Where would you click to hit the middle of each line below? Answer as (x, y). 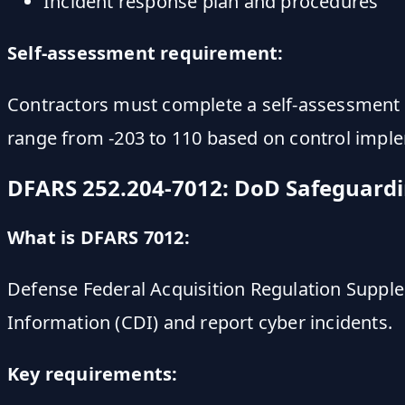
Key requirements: (93, 373)
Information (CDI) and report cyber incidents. (200, 322)
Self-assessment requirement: (146, 52)
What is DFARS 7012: (99, 237)
